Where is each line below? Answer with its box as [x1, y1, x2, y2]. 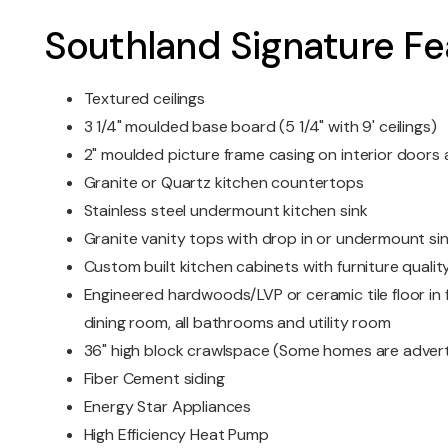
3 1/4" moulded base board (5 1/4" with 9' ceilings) [83, 116, 437, 138]
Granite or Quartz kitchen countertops [83, 172, 364, 194]
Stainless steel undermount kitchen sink [83, 200, 368, 222]
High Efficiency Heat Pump [83, 424, 269, 446]
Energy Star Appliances [83, 396, 252, 418]
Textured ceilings [83, 88, 205, 110]
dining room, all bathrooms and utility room [83, 312, 391, 334]
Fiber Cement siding [83, 368, 225, 390]
